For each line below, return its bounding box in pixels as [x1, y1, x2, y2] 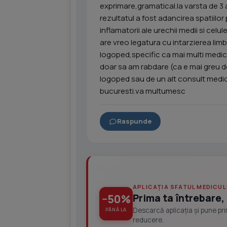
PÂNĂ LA [105, 206, 127, 213]
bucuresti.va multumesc [100, 86, 185, 96]
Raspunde [117, 117, 152, 126]
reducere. [133, 215, 164, 224]
